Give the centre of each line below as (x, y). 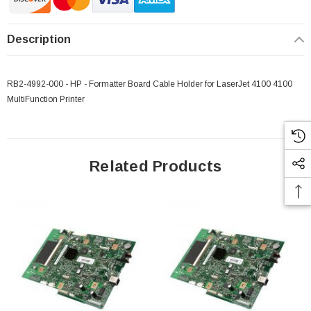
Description (39, 40)
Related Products (155, 167)
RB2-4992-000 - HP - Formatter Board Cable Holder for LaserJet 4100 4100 (150, 84)
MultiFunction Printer (46, 100)
